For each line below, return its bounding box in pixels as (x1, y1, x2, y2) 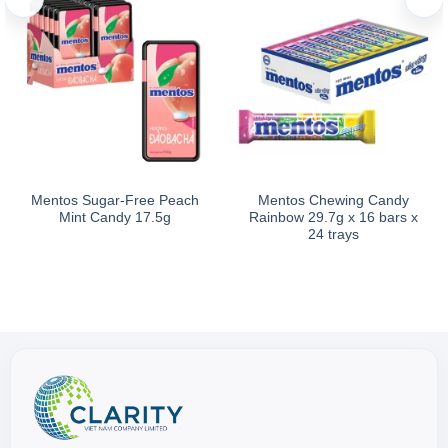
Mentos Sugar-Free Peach (30, 192, 199, 208)
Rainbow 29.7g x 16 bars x (249, 209, 418, 225)
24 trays (308, 226, 359, 242)
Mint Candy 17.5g (58, 209, 171, 225)
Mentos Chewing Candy (258, 192, 409, 208)
